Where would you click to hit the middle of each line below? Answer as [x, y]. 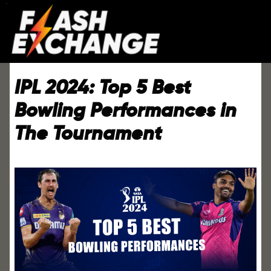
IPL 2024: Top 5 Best [103, 87]
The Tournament [88, 133]
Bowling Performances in [126, 110]
